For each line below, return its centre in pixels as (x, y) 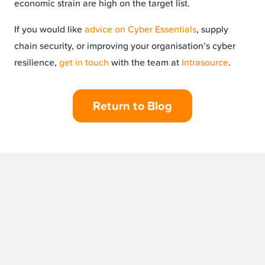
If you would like (49, 29)
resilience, (37, 62)
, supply (212, 29)
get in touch (84, 62)
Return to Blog (132, 105)
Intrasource (205, 62)
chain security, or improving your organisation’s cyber (125, 45)
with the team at (145, 62)
